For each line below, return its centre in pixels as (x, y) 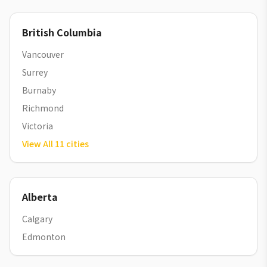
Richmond (43, 108)
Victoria (38, 126)
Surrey (35, 72)
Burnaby (39, 90)
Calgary (37, 219)
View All (38, 144)
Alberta (40, 197)
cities (77, 144)
